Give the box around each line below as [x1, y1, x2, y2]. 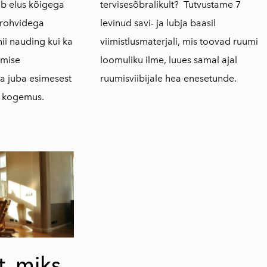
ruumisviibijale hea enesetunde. [100, 72, 237, 84]
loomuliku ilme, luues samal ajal [100, 54, 237, 66]
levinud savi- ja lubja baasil [100, 17, 216, 29]
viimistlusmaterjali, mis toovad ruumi [100, 35, 258, 47]
